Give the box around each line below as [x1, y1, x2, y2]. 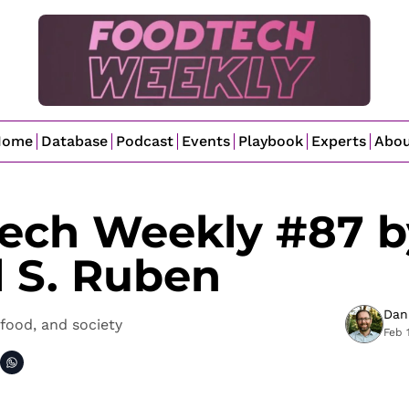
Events [182, 132, 230, 150]
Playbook [238, 132, 303, 150]
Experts [311, 132, 366, 150]
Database [41, 132, 108, 150]
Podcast [116, 132, 173, 150]
